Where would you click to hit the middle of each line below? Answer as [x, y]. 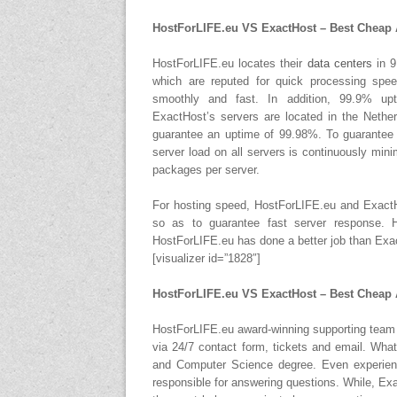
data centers [339, 63]
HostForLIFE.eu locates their [230, 63]
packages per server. [206, 170]
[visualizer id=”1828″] [206, 258]
